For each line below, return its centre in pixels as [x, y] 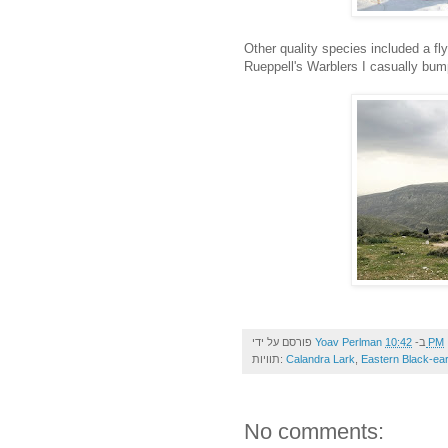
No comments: [314, 431]
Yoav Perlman [348, 341]
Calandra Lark [320, 358]
